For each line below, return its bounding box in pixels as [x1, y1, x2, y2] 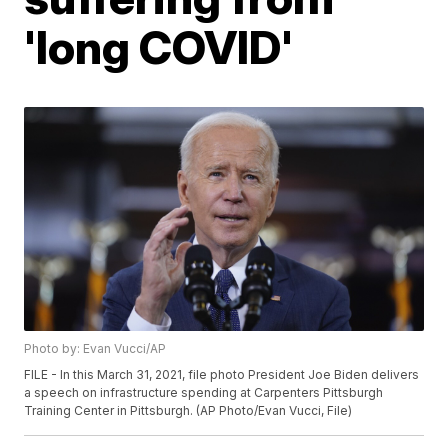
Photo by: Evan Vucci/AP [24, 341, 167, 357]
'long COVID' [24, 19, 294, 75]
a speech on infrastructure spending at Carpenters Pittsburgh [24, 385, 384, 401]
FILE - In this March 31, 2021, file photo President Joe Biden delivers [24, 367, 420, 383]
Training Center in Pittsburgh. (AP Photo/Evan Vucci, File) [24, 403, 353, 419]
